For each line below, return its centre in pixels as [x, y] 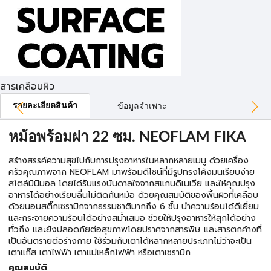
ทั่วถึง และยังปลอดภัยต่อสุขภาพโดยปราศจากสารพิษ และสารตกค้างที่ [135, 230]
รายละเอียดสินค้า [45, 106]
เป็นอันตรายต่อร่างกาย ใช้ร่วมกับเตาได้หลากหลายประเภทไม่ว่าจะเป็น [130, 241]
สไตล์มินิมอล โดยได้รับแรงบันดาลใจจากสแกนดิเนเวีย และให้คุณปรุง [132, 184]
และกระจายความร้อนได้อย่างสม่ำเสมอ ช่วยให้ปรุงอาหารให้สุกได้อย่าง [132, 218]
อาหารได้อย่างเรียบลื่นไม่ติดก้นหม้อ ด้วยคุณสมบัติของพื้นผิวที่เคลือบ [133, 195]
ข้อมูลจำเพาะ [142, 106]
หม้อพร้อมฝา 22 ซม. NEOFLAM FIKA [127, 137]
